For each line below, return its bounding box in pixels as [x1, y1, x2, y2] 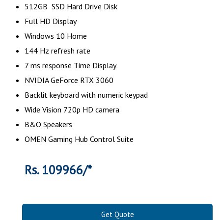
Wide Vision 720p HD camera [25, 104, 119, 114]
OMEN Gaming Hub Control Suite [25, 134, 134, 144]
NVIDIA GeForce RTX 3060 [25, 75, 113, 85]
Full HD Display [25, 16, 77, 26]
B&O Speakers [25, 119, 72, 129]
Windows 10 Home [25, 30, 87, 41]
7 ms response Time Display [25, 60, 116, 70]
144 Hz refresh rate [25, 45, 90, 55]
